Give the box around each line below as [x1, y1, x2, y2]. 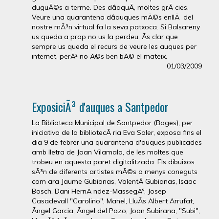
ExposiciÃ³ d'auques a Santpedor [32, 97, 169, 115]
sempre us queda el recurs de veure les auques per [32, 42, 197, 51]
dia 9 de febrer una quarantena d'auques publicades [32, 137, 202, 147]
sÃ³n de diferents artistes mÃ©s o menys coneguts [32, 167, 197, 176]
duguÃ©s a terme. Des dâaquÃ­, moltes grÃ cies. [32, 2, 189, 12]
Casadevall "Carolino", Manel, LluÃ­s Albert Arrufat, [32, 196, 194, 205]
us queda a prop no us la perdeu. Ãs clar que [32, 32, 178, 41]
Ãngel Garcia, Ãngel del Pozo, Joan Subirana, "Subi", [32, 206, 200, 215]
